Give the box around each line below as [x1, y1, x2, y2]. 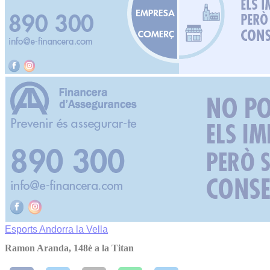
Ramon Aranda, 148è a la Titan [5, 243, 134, 254]
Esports [5, 224, 39, 234]
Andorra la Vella [39, 224, 108, 234]
